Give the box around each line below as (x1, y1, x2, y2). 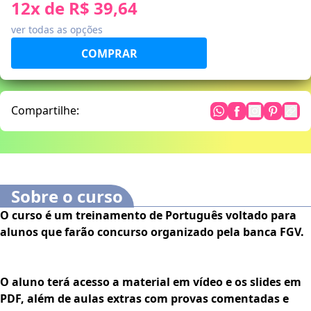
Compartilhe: (11, 103, 79, 119)
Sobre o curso (11, 185, 123, 208)
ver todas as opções (11, 23, 103, 37)
